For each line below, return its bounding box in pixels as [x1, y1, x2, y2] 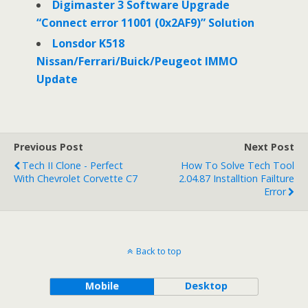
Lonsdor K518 [52, 35, 124, 51]
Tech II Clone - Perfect [22, 158, 123, 172]
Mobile [85, 278, 119, 292]
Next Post [244, 140, 294, 153]
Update [36, 71, 78, 87]
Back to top [135, 244, 181, 257]
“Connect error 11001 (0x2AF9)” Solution [36, 14, 254, 30]
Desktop [184, 278, 228, 292]
